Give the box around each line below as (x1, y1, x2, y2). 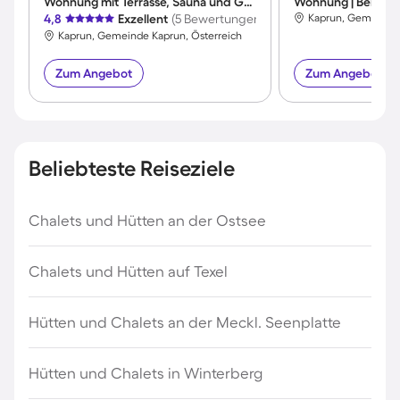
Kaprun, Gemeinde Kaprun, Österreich (58, 29, 242, 42)
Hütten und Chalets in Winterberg (29, 364, 262, 382)
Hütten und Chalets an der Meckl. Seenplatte (29, 313, 341, 331)
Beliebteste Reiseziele (29, 156, 235, 181)
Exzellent (118, 12, 168, 27)
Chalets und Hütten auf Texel (29, 262, 228, 280)
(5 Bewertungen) (171, 12, 264, 27)
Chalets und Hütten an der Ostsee (29, 212, 266, 229)
